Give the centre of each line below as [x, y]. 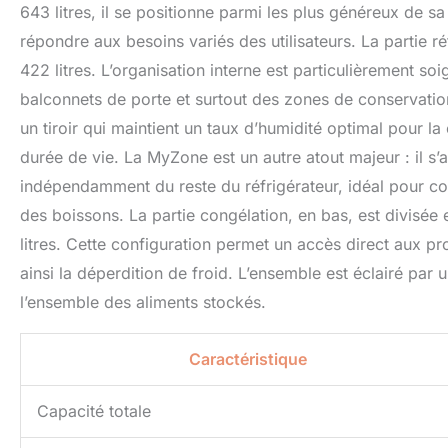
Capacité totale [94, 411]
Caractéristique [248, 359]
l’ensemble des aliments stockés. [143, 302]
